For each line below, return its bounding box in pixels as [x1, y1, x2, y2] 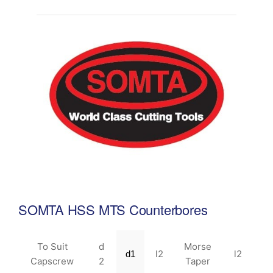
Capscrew [30, 255, 74, 267]
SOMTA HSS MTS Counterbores [18, 199, 208, 219]
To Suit [37, 240, 68, 252]
